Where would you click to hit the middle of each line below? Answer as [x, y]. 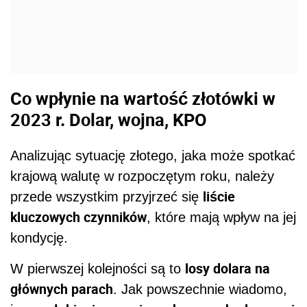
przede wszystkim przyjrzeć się [107, 196]
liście [219, 196]
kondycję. [39, 237]
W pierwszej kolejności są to [98, 268]
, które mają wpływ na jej [221, 217]
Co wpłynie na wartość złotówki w [143, 98]
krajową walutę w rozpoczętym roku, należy [142, 176]
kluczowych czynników [78, 217]
